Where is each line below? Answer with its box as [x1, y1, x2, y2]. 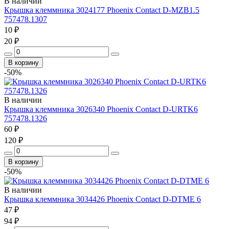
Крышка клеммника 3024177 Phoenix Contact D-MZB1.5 [4, 5, 199, 14]
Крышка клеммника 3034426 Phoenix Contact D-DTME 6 [4, 194, 201, 203]
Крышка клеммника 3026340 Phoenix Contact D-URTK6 [4, 104, 198, 113]
